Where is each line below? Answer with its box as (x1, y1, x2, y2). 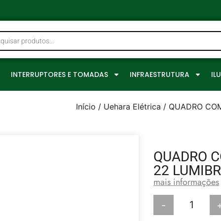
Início (76, 102, 96, 111)
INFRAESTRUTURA (129, 70, 189, 79)
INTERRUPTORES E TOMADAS (10, 70, 108, 79)
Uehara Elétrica (104, 102, 161, 111)
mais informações (153, 176, 219, 188)
